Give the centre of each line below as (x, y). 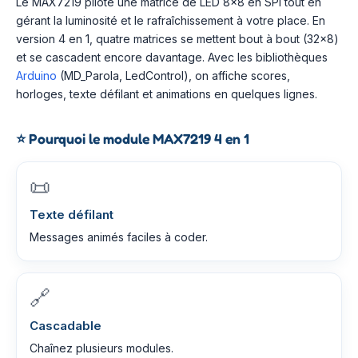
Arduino (36, 76)
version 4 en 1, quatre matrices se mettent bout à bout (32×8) (177, 39)
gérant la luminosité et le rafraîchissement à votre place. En (171, 20)
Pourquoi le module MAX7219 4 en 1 (137, 139)
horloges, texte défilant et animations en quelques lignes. (167, 94)
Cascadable (66, 326)
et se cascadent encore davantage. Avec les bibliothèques (172, 57)
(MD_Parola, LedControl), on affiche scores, (173, 76)
